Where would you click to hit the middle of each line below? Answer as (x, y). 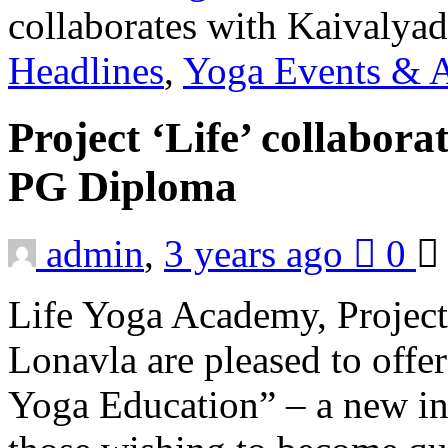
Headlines (86, 70)
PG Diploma (128, 186)
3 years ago (258, 253)
